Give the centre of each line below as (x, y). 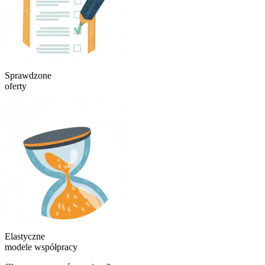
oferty (16, 86)
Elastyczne (25, 236)
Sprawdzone (28, 75)
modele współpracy (41, 247)
